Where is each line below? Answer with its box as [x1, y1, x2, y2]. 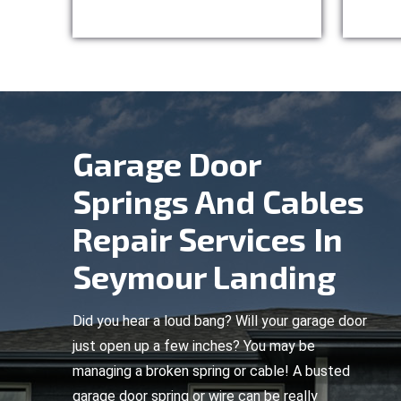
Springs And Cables [73, 182, 364, 220]
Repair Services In [73, 219, 343, 258]
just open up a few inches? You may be [73, 337, 315, 354]
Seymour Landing [73, 257, 336, 295]
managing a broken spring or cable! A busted [73, 363, 350, 380]
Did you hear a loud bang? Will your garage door [73, 312, 367, 329]
